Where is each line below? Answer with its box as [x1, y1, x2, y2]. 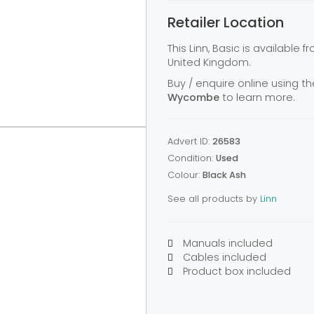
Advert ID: [168, 135, 212, 147]
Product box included [180, 264, 291, 278]
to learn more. [219, 90, 295, 104]
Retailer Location [168, 13, 284, 32]
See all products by [168, 193, 260, 205]
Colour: [168, 169, 203, 181]
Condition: [168, 152, 216, 164]
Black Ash [203, 169, 246, 181]
